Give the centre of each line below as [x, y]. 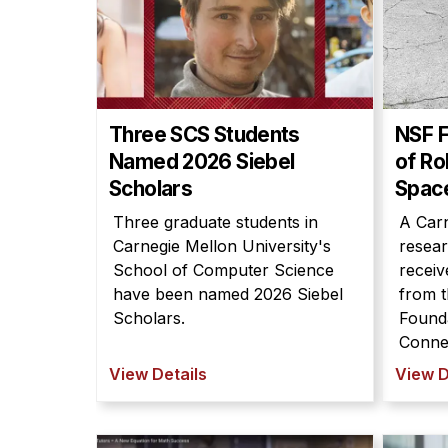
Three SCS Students [204, 134]
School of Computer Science [223, 270]
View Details [158, 374]
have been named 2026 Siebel [228, 294]
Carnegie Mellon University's [222, 246]
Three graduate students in [215, 222]
